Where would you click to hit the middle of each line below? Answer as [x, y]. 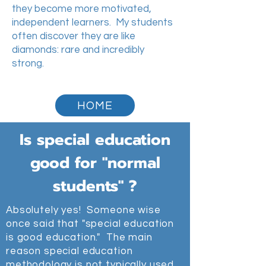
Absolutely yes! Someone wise [83, 210]
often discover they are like [74, 36]
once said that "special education [90, 224]
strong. [28, 64]
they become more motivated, [82, 9]
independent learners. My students [92, 23]
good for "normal [95, 163]
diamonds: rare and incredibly [78, 50]
